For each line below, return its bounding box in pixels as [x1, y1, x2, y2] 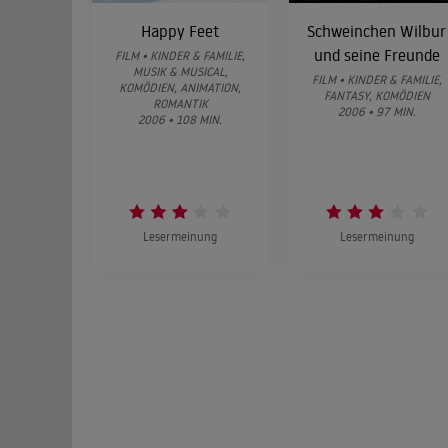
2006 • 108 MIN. [138, 111, 223, 127]
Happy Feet [140, 20, 220, 41]
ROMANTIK [152, 95, 208, 111]
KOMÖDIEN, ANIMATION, [119, 79, 242, 95]
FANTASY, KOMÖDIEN [323, 87, 430, 103]
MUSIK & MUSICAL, [132, 63, 228, 79]
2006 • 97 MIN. [337, 103, 416, 119]
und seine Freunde [313, 44, 440, 65]
